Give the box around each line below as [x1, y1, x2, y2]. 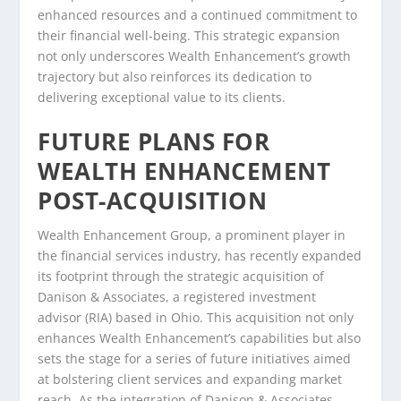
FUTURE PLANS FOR [38, 124, 270, 158]
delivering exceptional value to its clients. [38, 88, 286, 106]
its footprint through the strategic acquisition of [38, 267, 325, 285]
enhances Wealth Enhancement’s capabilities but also [38, 328, 362, 346]
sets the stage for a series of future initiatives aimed [38, 349, 352, 367]
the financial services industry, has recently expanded [38, 246, 363, 264]
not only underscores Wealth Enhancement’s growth [38, 47, 352, 64]
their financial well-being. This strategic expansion [38, 26, 341, 44]
